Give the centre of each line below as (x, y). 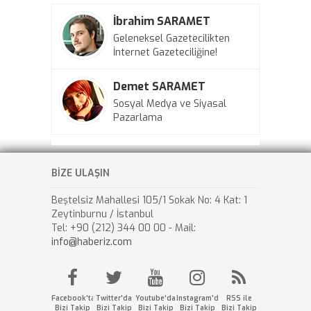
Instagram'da (200, 298)
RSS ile (239, 298)
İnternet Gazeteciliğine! (165, 52)
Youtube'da (155, 298)
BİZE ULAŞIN (81, 173)
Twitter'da (114, 298)
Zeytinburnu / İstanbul (102, 214)
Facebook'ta (73, 298)
